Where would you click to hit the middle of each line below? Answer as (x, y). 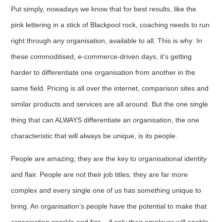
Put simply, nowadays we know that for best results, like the (104, 9)
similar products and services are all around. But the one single (110, 104)
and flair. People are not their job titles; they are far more (100, 174)
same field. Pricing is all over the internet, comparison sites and (110, 88)
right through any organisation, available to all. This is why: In (107, 40)
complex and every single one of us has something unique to (106, 190)
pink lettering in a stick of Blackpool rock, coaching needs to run (111, 25)
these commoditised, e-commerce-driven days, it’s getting (102, 56)
